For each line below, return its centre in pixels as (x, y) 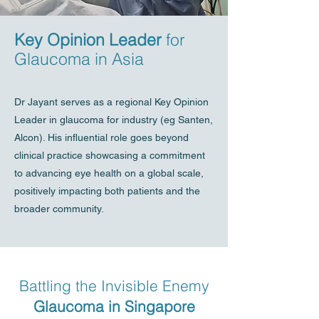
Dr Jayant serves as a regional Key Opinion (111, 102)
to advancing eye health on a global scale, (109, 173)
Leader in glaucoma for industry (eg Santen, (114, 120)
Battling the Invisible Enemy (114, 286)
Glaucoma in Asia (79, 59)
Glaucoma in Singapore (114, 306)
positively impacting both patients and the (107, 191)
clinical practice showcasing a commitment (110, 155)
